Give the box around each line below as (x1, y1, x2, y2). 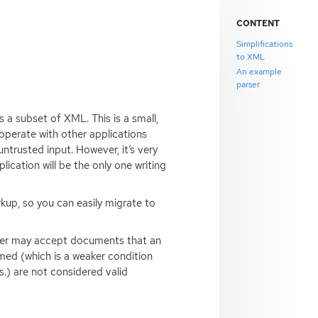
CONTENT (236, 18, 280, 30)
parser (236, 78, 261, 90)
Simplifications (236, 38, 293, 50)
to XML (236, 50, 265, 62)
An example (236, 65, 283, 77)
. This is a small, (86, 111, 158, 126)
